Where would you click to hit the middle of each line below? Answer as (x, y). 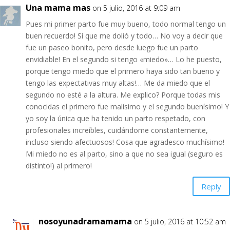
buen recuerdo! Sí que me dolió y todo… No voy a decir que (124, 36)
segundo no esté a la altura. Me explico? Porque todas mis (123, 95)
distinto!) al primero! (59, 166)
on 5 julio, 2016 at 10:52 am (180, 222)
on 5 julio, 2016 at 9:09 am (136, 8)
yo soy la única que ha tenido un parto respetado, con (116, 118)
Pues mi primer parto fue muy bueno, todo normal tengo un (126, 24)
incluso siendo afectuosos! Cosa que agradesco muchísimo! (125, 142)
